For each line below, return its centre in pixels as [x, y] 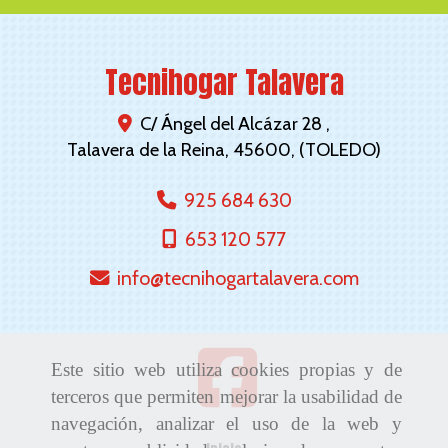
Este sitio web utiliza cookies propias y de [226, 370]
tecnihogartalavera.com [261, 278]
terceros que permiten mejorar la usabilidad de [226, 397]
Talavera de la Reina [146, 150]
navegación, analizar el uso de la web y [226, 424]
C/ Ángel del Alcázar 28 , [235, 124]
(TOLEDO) [340, 150]
